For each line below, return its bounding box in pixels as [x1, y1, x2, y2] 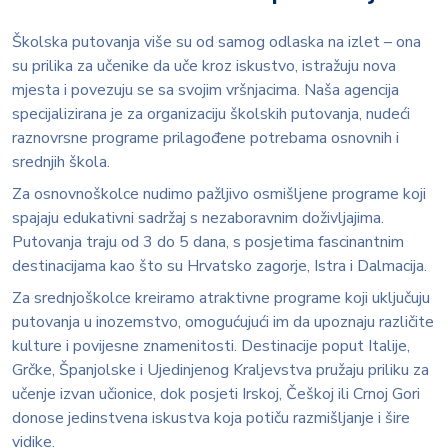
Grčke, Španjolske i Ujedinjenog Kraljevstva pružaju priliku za [12, 359, 429, 381]
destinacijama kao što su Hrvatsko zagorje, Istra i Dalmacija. [12, 255, 427, 277]
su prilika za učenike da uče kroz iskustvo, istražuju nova [12, 55, 396, 77]
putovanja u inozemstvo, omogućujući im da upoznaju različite [12, 311, 434, 333]
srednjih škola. [12, 151, 110, 173]
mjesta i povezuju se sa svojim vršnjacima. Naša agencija [12, 79, 399, 101]
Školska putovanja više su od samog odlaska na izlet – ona [12, 31, 421, 53]
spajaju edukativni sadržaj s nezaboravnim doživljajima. [12, 207, 384, 229]
